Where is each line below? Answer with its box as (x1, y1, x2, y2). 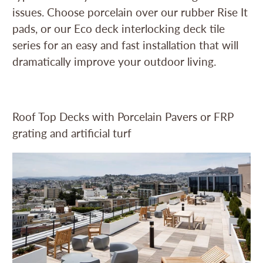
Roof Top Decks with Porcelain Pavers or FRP (12, 110, 234, 124)
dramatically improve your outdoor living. (12, 55, 220, 69)
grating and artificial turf (12, 126, 132, 140)
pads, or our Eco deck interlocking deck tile (12, 22, 225, 36)
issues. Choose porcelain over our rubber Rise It (12, 5, 248, 19)
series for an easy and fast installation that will (12, 38, 239, 52)
